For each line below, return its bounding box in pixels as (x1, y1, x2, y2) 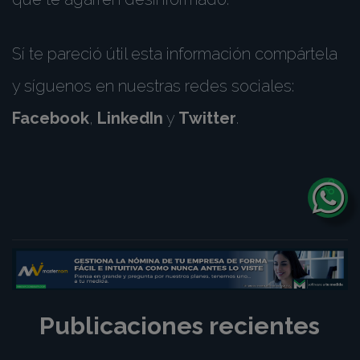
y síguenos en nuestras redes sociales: (12, 76, 294, 96)
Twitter (178, 108, 236, 128)
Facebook (12, 108, 89, 128)
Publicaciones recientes (39, 311, 320, 340)
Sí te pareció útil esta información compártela (12, 44, 337, 63)
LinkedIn (97, 108, 163, 128)
